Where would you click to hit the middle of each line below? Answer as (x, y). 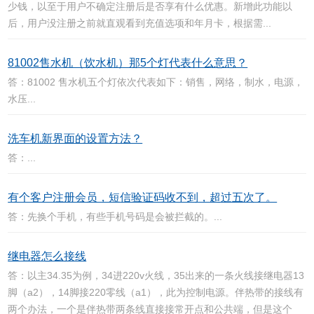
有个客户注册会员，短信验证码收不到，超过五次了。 (143, 197)
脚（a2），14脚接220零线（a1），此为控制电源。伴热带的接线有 (156, 292)
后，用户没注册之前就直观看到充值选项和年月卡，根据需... (140, 23)
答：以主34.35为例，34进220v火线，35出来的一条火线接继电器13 (156, 275)
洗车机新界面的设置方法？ (75, 138)
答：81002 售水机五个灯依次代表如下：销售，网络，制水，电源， (156, 82)
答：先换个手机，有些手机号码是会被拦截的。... (115, 217)
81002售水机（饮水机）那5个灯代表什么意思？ (128, 63)
